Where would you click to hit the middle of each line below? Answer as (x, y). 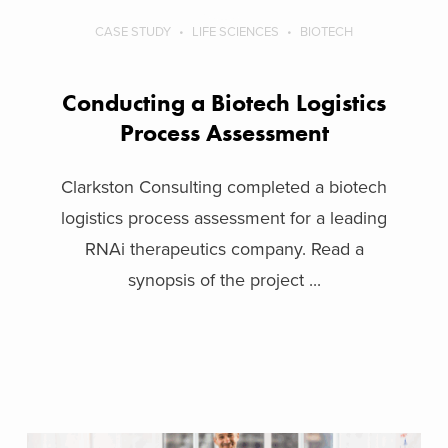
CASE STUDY (133, 31)
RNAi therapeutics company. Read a (224, 248)
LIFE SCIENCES (235, 31)
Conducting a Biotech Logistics (224, 102)
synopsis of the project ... (224, 279)
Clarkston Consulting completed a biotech (224, 186)
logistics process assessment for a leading (224, 217)
